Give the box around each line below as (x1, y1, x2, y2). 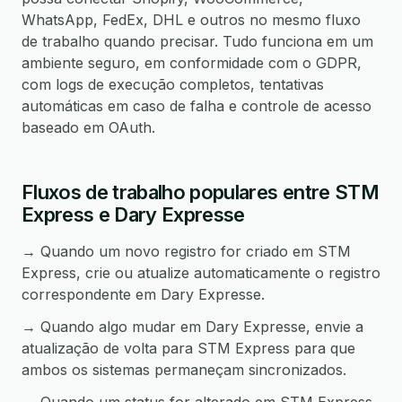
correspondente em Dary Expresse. (22, 285, 265, 303)
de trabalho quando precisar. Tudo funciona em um (22, 32, 373, 50)
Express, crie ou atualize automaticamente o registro (22, 264, 380, 282)
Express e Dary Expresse (22, 203, 245, 226)
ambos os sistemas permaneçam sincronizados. (22, 361, 346, 379)
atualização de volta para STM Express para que (22, 339, 355, 357)
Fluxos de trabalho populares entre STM (22, 180, 379, 204)
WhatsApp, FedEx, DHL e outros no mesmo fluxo (22, 11, 361, 29)
